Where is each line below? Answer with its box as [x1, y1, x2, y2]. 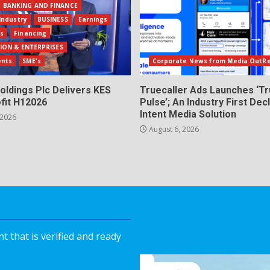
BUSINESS [37, 14, 68, 24]
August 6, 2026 [146, 124, 199, 134]
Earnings [78, 14, 108, 24]
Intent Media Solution [139, 108, 236, 120]
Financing [14, 28, 47, 37]
